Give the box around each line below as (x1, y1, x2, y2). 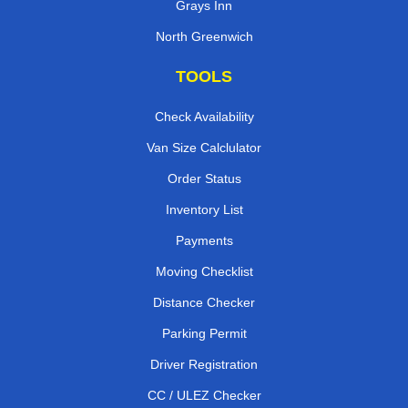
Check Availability (154, 108, 254, 124)
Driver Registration (150, 356, 258, 372)
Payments (175, 232, 233, 248)
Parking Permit (161, 325, 247, 341)
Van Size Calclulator (147, 139, 261, 155)
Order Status (167, 170, 241, 186)
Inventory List (165, 201, 243, 217)
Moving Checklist (155, 263, 253, 279)
